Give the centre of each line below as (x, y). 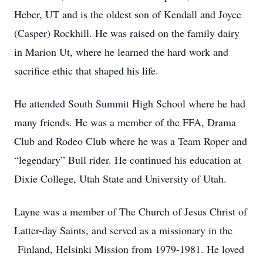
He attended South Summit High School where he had (130, 103)
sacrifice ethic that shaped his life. (86, 70)
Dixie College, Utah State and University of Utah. (120, 178)
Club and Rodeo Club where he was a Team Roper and (131, 141)
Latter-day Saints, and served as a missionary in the (123, 230)
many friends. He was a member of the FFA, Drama (125, 122)
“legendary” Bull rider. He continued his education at (128, 160)
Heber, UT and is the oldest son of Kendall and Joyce (128, 14)
